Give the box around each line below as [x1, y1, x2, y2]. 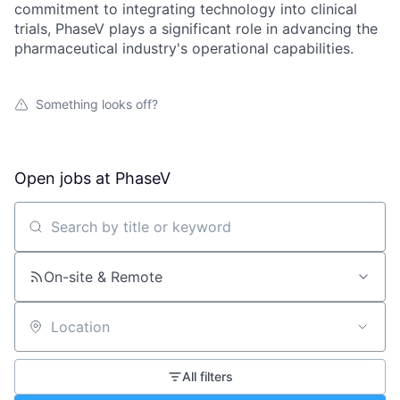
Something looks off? [36, 96, 158, 112]
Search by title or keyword [13, 225, 194, 244]
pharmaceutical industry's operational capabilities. [14, 39, 354, 57]
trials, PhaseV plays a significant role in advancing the [14, 20, 378, 37]
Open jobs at [14, 169, 115, 187]
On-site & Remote [44, 268, 162, 286]
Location [13, 325, 72, 344]
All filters [181, 369, 233, 384]
